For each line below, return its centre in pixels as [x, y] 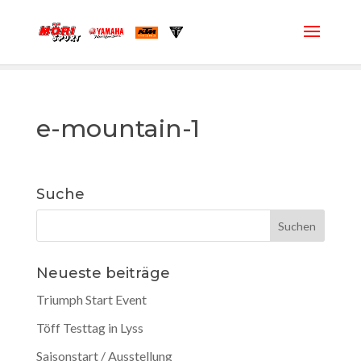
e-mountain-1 [118, 129]
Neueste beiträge [103, 273]
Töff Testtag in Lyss [89, 328]
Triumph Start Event [91, 299]
